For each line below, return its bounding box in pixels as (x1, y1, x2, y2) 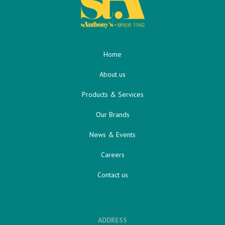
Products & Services (81, 89, 144, 99)
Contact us (97, 170, 128, 179)
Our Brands (95, 109, 130, 119)
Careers (100, 150, 125, 159)
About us (99, 69, 126, 79)
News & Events (89, 130, 136, 139)
